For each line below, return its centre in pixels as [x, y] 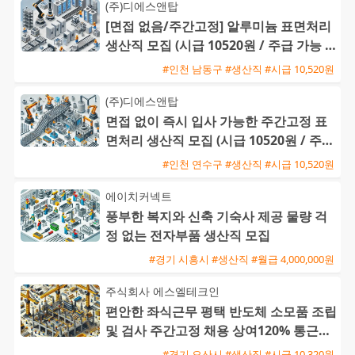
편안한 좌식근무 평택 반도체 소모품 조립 [221, 312]
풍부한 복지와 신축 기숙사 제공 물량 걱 [216, 217]
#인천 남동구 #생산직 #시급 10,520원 [248, 69]
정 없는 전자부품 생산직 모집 [188, 236]
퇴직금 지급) [141, 65]
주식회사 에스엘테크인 [162, 292]
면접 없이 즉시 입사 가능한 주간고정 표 [216, 122]
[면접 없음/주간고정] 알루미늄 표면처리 [218, 27]
